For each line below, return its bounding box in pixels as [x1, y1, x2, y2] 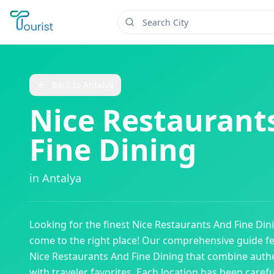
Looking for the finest [29, 218, 132, 231]
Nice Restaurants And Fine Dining [29, 250, 183, 263]
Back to [51, 79, 83, 91]
